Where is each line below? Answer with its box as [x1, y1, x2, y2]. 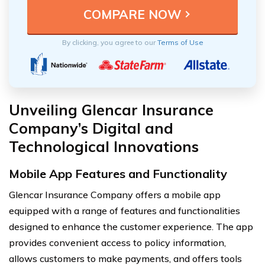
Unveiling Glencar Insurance [9, 100, 214, 119]
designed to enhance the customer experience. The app [9, 220, 253, 232]
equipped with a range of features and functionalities [9, 204, 240, 216]
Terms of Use [157, 37, 203, 47]
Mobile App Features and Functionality [9, 166, 227, 181]
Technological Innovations [9, 137, 199, 156]
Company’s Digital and [9, 118, 173, 137]
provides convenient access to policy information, [9, 236, 226, 248]
